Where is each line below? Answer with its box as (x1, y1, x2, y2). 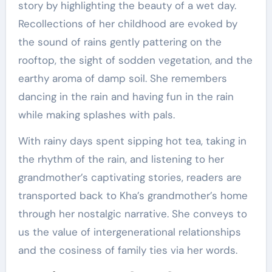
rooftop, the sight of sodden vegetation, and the (18, 53, 253, 67)
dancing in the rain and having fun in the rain (18, 90, 234, 104)
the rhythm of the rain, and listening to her (18, 152, 224, 166)
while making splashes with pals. (18, 108, 175, 122)
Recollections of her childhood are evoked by (18, 17, 237, 31)
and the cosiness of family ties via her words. (18, 243, 237, 257)
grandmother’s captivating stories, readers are (18, 171, 242, 185)
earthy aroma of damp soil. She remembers (18, 72, 227, 86)
